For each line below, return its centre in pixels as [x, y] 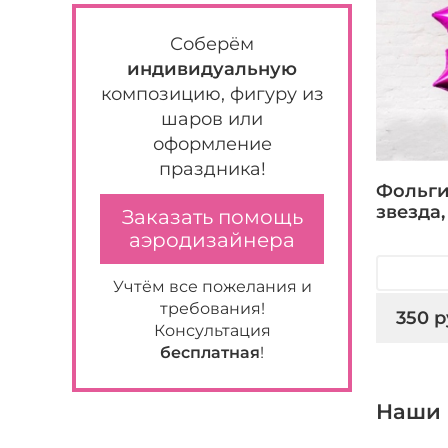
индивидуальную [212, 69]
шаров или [212, 119]
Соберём [212, 44]
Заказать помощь [212, 217]
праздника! [212, 169]
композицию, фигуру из [212, 94]
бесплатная [210, 352]
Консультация [212, 330]
